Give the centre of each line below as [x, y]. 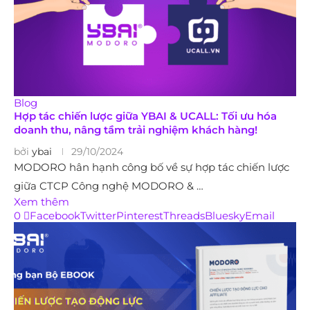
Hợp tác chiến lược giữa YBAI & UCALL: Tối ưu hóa [145, 116]
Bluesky [225, 215]
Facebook [55, 215]
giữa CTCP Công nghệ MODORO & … [109, 185]
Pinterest [140, 215]
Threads [184, 215]
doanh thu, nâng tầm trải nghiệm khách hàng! [136, 129]
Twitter [98, 215]
